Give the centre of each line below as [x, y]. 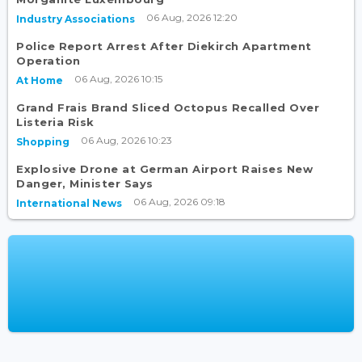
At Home [40, 81]
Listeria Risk [55, 122]
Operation [48, 61]
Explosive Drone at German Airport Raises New [164, 169]
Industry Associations [76, 19]
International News [69, 204]
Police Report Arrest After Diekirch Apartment [164, 46]
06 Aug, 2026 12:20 [192, 18]
